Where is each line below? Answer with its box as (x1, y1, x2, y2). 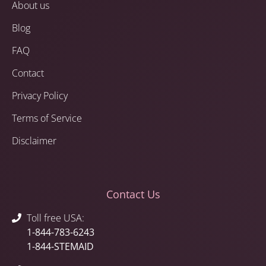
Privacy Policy (12, 89, 68, 103)
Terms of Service (12, 112, 82, 125)
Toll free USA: (27, 211, 84, 225)
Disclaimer (12, 134, 56, 148)
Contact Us (106, 187, 160, 202)
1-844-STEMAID (27, 240, 94, 254)
